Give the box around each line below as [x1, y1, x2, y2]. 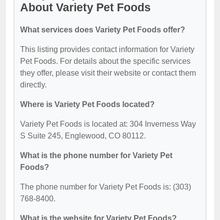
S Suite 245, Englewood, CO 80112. [20, 131, 146, 140]
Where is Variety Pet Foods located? [20, 100, 155, 109]
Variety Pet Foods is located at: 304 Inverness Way [20, 119, 196, 128]
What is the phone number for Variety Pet [20, 151, 172, 160]
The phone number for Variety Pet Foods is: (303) [20, 182, 191, 191]
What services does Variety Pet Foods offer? [20, 25, 185, 34]
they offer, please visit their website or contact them [20, 68, 196, 77]
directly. [20, 80, 47, 89]
